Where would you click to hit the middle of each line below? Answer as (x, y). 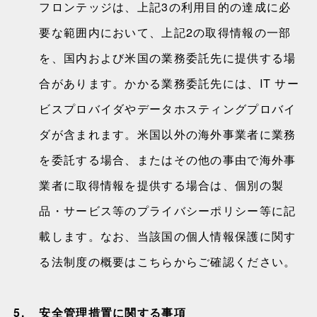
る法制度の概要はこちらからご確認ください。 (168, 261)
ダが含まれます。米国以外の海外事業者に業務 (168, 134)
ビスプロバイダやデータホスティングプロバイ (168, 109)
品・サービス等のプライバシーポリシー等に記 (168, 211)
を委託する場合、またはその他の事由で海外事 (168, 160)
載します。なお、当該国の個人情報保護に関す (168, 236)
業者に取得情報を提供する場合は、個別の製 (162, 185)
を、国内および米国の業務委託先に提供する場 (168, 58)
